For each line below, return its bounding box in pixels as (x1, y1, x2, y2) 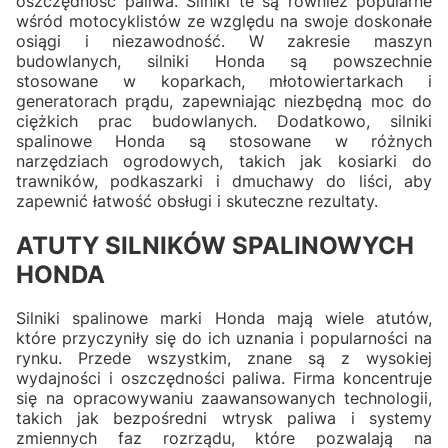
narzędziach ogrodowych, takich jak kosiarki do (16, 150, 432, 171)
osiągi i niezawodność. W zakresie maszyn (16, 30, 432, 51)
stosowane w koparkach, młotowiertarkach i (16, 70, 432, 91)
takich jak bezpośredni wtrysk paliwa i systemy (16, 408, 432, 429)
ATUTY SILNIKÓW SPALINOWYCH (16, 230, 414, 260)
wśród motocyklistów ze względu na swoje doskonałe (16, 10, 432, 31)
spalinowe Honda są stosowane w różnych (16, 130, 432, 151)
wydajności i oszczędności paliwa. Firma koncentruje (16, 368, 432, 389)
